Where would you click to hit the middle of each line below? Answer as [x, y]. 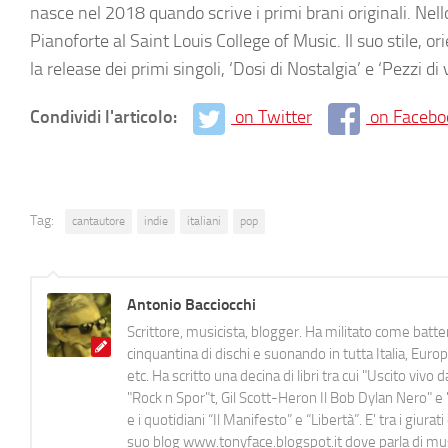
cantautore [98, 220]
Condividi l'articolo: [105, 117]
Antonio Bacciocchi [191, 304]
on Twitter [273, 117]
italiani [204, 220]
